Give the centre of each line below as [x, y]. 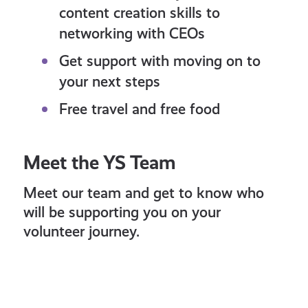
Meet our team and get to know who [144, 193]
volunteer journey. [82, 232]
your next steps [109, 82]
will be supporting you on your [122, 212]
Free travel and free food [139, 109]
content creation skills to [139, 13]
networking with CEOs [132, 34]
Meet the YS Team [100, 163]
